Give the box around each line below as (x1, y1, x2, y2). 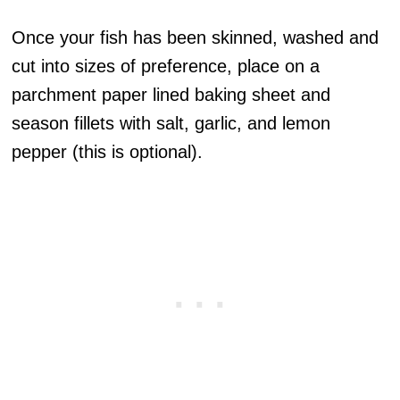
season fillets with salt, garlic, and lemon (12, 113, 331, 134)
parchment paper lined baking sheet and (12, 85, 331, 105)
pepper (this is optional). (12, 142, 209, 162)
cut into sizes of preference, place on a (12, 56, 321, 77)
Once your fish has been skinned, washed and (12, 28, 379, 48)
